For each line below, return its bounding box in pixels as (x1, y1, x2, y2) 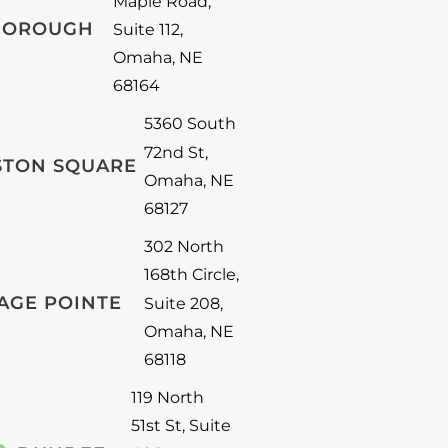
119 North (130, 387, 204, 408)
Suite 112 (112, 19, 180, 39)
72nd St (143, 141, 205, 162)
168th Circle (143, 264, 236, 285)
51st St (130, 415, 182, 436)
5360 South (143, 113, 236, 134)
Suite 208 (143, 292, 220, 313)
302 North (143, 236, 224, 257)
